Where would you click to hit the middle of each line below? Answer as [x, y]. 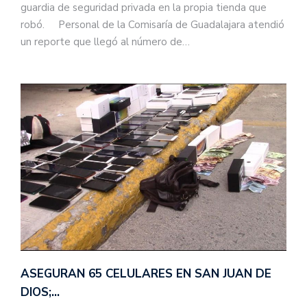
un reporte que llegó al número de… [105, 42]
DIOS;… [40, 292]
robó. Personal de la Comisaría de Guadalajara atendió [152, 25]
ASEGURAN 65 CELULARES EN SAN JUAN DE [146, 273]
